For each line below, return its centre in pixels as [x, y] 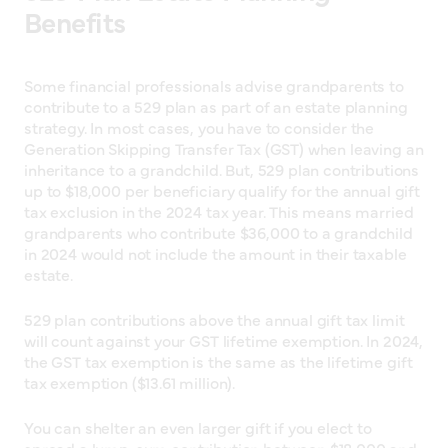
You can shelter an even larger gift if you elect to [198, 426]
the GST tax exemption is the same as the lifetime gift [218, 360]
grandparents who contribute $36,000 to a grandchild [218, 231]
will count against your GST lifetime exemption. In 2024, [224, 339]
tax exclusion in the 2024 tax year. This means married [219, 210]
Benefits [75, 21]
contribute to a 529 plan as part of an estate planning [216, 105]
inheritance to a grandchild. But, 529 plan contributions [222, 168]
